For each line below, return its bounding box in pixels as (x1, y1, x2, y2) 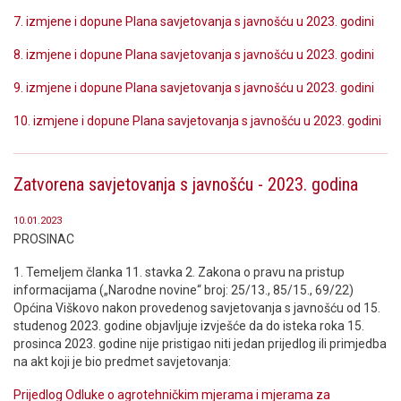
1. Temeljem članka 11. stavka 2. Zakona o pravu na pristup (13, 265, 345, 280)
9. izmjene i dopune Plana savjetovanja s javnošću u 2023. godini (13, 80, 374, 95)
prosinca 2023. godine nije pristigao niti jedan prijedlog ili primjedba (13, 337, 387, 352)
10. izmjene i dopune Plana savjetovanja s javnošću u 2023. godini (13, 113, 381, 128)
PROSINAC (13, 232, 74, 247)
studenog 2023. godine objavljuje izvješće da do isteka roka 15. (13, 319, 364, 334)
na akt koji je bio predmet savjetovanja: (13, 354, 231, 370)
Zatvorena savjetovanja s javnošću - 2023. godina (13, 174, 358, 196)
